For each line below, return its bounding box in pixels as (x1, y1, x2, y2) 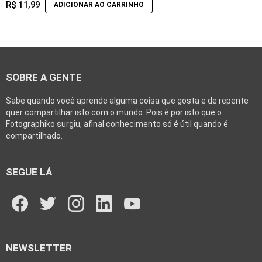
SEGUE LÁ (6, 166, 52, 178)
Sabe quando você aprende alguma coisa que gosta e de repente (6, 95, 249, 105)
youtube (136, 186, 163, 195)
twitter (52, 186, 71, 195)
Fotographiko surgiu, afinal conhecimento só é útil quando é (6, 119, 228, 129)
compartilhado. (6, 130, 63, 140)
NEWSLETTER (6, 242, 72, 254)
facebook (24, 186, 54, 195)
